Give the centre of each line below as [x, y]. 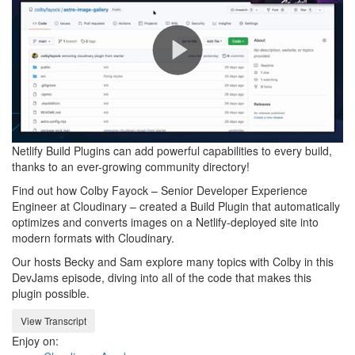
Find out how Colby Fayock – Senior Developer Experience [160, 191]
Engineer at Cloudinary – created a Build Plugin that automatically [176, 206]
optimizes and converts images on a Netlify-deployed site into [165, 222]
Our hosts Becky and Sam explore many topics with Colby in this [173, 262]
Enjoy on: [35, 341]
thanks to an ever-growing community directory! [131, 167]
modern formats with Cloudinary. [93, 238]
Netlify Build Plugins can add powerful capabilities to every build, [172, 151]
